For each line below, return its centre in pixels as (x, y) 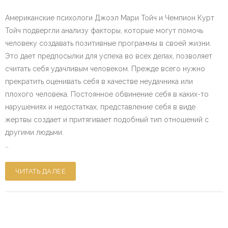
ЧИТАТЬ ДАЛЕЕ (40, 172)
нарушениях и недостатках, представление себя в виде (100, 107)
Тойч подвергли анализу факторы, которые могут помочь (104, 31)
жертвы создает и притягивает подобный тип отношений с (107, 120)
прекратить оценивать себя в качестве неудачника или (99, 82)
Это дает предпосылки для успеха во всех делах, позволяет (109, 56)
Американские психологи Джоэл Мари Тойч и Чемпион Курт (110, 18)
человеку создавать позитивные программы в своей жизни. (108, 44)
